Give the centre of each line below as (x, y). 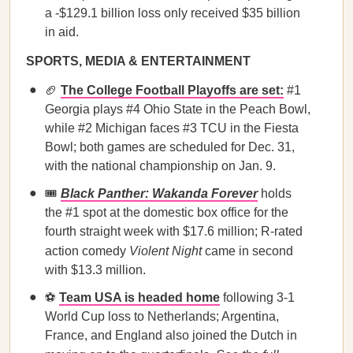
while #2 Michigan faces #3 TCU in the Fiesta (172, 128)
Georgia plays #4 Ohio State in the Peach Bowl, (178, 109)
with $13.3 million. (95, 270)
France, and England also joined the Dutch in (171, 335)
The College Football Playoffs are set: (172, 90)
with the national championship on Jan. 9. (160, 166)
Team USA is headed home (139, 297)
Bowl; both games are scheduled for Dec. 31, (170, 147)
